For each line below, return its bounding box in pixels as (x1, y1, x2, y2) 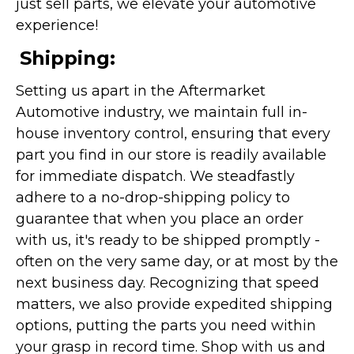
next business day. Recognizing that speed (16, 273, 319, 292)
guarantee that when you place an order (16, 209, 303, 228)
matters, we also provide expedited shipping (16, 295, 333, 313)
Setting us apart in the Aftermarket (16, 81, 265, 100)
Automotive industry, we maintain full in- (16, 103, 307, 121)
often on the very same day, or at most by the (16, 252, 338, 270)
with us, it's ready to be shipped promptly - (16, 231, 320, 249)
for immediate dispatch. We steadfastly (16, 167, 295, 185)
